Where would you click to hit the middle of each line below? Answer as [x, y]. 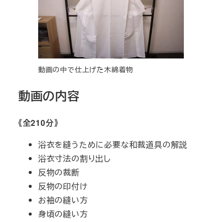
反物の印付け [63, 186]
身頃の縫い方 [63, 214]
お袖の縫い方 [63, 200]
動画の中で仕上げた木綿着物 [86, 69]
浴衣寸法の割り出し [74, 158]
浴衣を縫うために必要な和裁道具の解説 [113, 144]
